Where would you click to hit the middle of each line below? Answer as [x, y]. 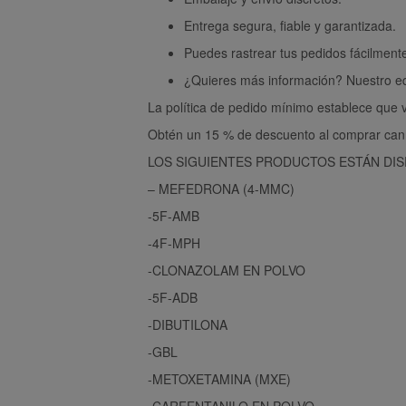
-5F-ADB [173, 297]
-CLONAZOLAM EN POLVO [227, 270]
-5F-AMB [174, 215]
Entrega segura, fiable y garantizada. [290, 25]
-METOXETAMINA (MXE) [219, 378]
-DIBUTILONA [188, 324]
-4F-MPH [174, 242]
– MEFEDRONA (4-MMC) [221, 188]
